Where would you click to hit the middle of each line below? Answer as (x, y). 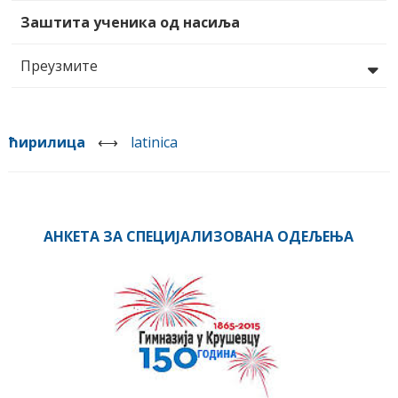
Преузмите (59, 66)
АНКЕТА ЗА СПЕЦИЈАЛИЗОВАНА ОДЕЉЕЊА (199, 237)
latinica (154, 143)
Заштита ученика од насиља (130, 23)
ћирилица (46, 143)
